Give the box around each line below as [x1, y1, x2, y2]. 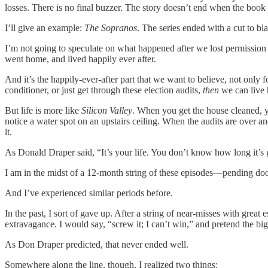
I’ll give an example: [5, 22, 84, 33]
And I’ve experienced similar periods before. [5, 187, 173, 198]
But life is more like [5, 105, 81, 115]
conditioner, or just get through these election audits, [5, 84, 203, 95]
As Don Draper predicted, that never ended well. [5, 239, 188, 249]
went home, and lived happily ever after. [5, 53, 156, 64]
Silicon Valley [81, 105, 132, 115]
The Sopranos [84, 22, 137, 33]
